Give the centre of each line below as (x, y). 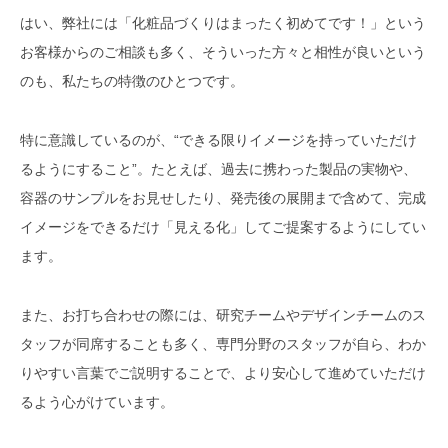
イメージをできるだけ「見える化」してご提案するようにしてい (223, 227)
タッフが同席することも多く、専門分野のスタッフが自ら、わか (223, 344)
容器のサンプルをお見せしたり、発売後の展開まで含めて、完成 (223, 198)
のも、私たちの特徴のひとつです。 (132, 81)
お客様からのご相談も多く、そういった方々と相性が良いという (223, 52)
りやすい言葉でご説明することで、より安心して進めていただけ (223, 373)
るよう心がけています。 (97, 402)
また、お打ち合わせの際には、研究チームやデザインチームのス (223, 315)
